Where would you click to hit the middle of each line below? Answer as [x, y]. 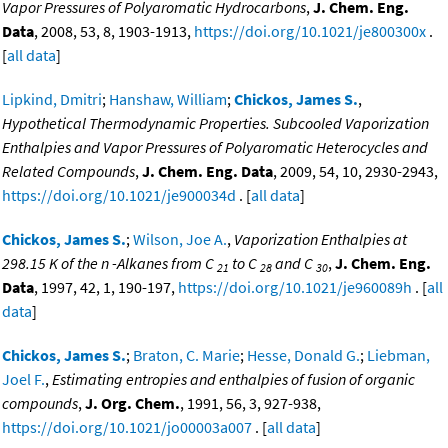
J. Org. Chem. [132, 403]
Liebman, [398, 355]
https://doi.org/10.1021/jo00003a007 [127, 427]
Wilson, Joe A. [180, 239]
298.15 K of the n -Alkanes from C [109, 263]
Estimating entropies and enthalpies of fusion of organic [233, 379]
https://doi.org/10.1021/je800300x [310, 31]
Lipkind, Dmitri [52, 99]
